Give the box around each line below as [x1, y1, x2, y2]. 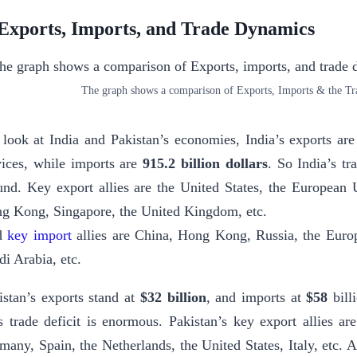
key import [7, 227, 72, 244]
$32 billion [139, 289, 206, 306]
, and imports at [206, 289, 307, 306]
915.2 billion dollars [143, 155, 268, 172]
